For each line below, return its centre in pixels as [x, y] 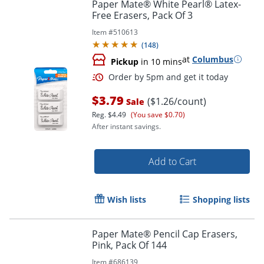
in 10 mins [160, 61]
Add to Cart [172, 161]
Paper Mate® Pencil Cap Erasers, [165, 234]
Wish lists [127, 199]
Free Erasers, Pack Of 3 [142, 15]
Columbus [213, 59]
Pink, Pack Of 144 [129, 245]
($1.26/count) [177, 101]
